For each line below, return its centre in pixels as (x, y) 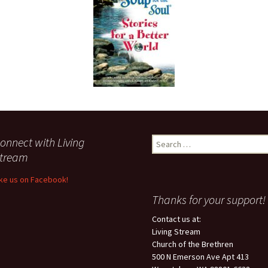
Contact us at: (176, 219)
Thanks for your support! (209, 200)
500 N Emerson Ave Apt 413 (200, 257)
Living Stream (176, 232)
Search (164, 140)
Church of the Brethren (193, 244)
